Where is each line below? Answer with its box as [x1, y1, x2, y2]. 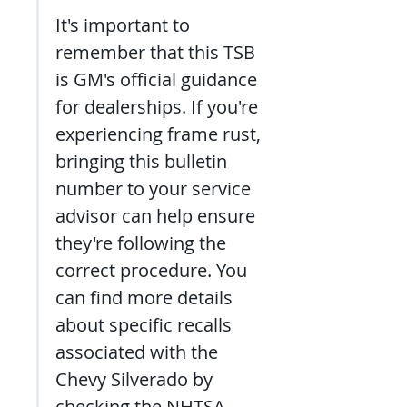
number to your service [55, 176, 255, 201]
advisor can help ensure [55, 203, 260, 228]
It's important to [55, 13, 194, 37]
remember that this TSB [55, 40, 260, 65]
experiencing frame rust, [55, 122, 265, 146]
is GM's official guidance [55, 67, 262, 92]
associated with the [55, 340, 223, 364]
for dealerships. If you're [55, 94, 263, 119]
